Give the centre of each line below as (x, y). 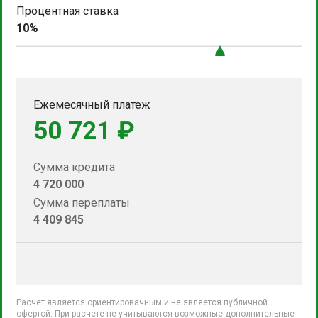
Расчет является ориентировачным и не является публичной (142, 302)
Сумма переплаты (82, 202)
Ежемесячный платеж (92, 104)
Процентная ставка (67, 11)
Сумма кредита (74, 167)
